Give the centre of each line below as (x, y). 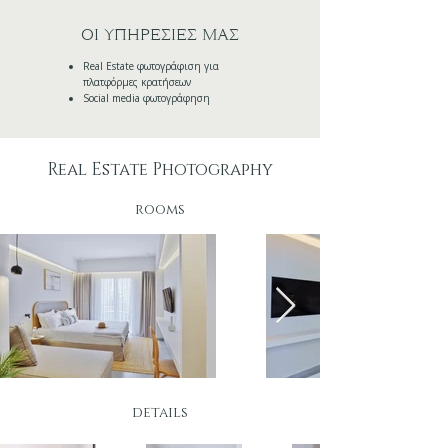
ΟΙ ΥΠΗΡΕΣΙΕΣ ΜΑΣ (160, 37)
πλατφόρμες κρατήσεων (138, 82)
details (160, 412)
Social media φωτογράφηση (146, 98)
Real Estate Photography (160, 169)
